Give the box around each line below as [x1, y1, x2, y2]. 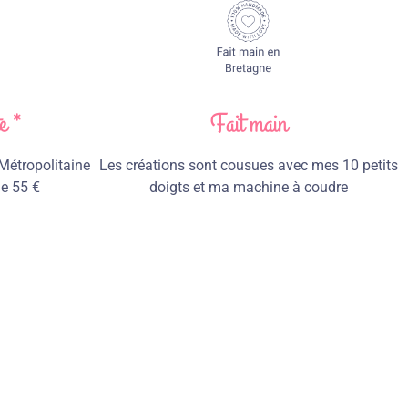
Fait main [209, 107, 287, 143]
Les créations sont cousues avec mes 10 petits [98, 157, 398, 175]
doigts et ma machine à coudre [148, 178, 348, 197]
